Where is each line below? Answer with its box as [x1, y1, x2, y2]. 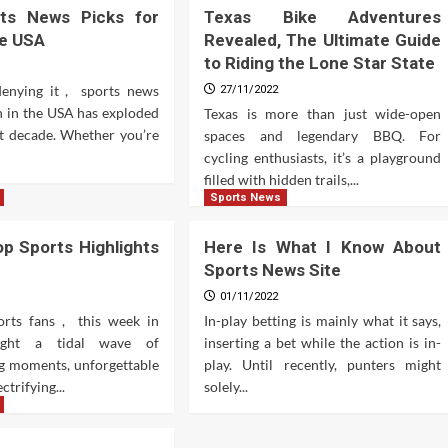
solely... [203, 377, 248, 395]
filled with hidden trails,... [203, 170, 359, 188]
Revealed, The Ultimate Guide [203, 29, 442, 50]
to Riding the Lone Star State [203, 52, 435, 73]
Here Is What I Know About [203, 236, 442, 257]
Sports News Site [203, 259, 341, 280]
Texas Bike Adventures [203, 6, 442, 27]
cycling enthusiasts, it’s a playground [203, 148, 442, 166]
